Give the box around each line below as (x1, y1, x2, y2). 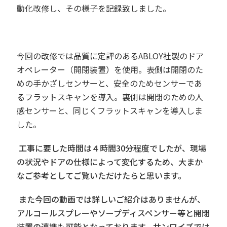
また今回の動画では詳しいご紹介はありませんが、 (19, 193, 206, 206)
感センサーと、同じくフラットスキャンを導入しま (17, 104, 203, 117)
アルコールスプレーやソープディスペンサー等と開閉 (17, 207, 210, 219)
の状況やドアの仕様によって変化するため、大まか (17, 156, 203, 168)
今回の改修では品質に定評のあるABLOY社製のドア (17, 50, 204, 62)
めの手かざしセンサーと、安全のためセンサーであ (17, 77, 203, 90)
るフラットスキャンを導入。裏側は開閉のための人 (17, 91, 204, 103)
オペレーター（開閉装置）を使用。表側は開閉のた (17, 63, 204, 76)
